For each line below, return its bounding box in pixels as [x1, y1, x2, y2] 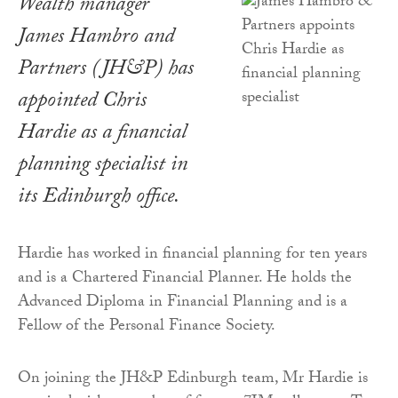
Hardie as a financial [18, 116, 187, 154]
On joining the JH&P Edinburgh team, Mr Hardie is [18, 366, 368, 394]
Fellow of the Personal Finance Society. [18, 314, 275, 342]
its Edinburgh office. [18, 180, 179, 218]
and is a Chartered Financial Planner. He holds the [18, 266, 352, 294]
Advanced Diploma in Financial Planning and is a [18, 290, 347, 318]
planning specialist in [18, 148, 187, 186]
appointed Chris [18, 84, 147, 122]
